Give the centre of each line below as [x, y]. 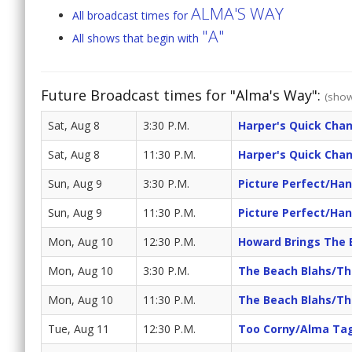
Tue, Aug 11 [79, 329]
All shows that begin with [137, 38]
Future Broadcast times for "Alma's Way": [183, 95]
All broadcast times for [132, 16]
